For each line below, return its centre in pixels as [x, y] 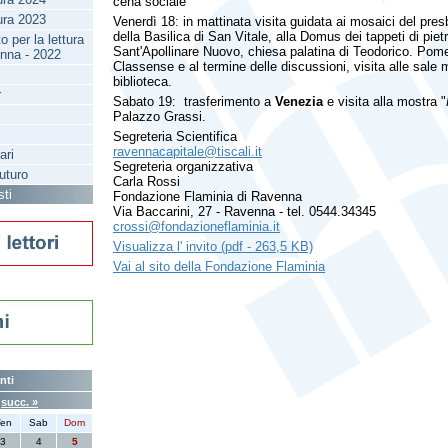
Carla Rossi [146, 181]
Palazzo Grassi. [159, 116]
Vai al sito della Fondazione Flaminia [219, 266]
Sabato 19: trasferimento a [194, 101]
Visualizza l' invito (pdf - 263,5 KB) [213, 246]
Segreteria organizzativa [183, 166]
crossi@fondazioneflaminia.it [196, 226]
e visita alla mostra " [384, 101]
